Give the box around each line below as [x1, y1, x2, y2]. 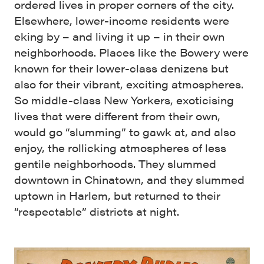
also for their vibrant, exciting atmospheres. [14, 76, 243, 91]
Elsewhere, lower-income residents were [14, 12, 229, 28]
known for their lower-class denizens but [14, 60, 229, 75]
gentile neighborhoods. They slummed [14, 156, 216, 171]
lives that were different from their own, [14, 108, 220, 123]
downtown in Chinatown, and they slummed [14, 171, 245, 187]
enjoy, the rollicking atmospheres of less [14, 140, 226, 155]
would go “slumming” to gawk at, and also [14, 124, 236, 139]
